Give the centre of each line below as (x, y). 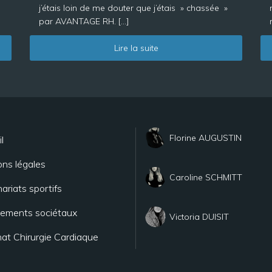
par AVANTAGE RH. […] (84, 21)
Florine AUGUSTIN (206, 138)
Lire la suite (136, 48)
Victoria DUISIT (199, 217)
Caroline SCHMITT (206, 177)
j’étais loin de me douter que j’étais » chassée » (133, 8)
